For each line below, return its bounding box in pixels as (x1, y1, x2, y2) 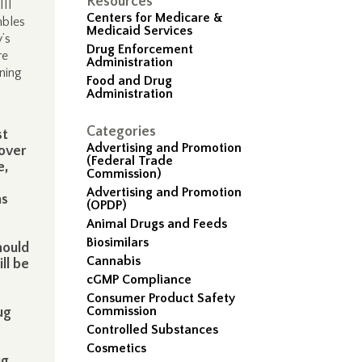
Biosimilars (86, 235, 149, 250)
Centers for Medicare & (86, 11, 224, 25)
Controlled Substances (86, 322, 219, 337)
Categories (86, 124, 157, 140)
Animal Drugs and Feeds (86, 217, 228, 231)
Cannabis (86, 254, 141, 268)
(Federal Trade (86, 154, 174, 168)
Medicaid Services (86, 23, 193, 38)
